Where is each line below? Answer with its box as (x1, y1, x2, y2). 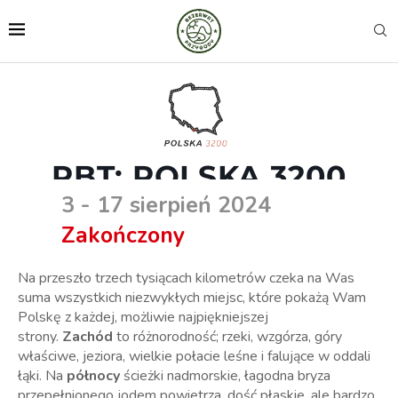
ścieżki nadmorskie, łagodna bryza (123, 365, 330, 386)
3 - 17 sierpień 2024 (61, 189, 271, 220)
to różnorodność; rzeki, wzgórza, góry (116, 326, 342, 346)
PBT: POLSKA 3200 (52, 157, 346, 194)
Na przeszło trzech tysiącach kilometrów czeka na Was (18, 267, 354, 288)
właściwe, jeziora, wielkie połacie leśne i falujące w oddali (18, 346, 370, 366)
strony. (18, 326, 62, 346)
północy (67, 365, 123, 386)
